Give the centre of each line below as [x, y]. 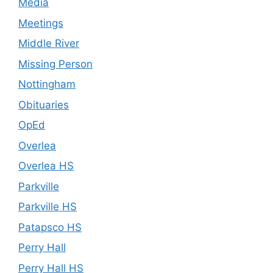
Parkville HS [48, 207]
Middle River [49, 44]
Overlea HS [46, 166]
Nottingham [47, 84]
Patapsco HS [50, 227]
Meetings [41, 23]
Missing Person [55, 64]
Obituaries [44, 105]
